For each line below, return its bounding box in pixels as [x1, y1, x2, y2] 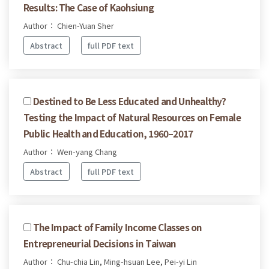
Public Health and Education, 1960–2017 [23, 126, 193, 140]
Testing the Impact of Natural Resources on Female [23, 110, 241, 124]
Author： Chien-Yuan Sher [23, 20, 114, 32]
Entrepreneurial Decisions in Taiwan [23, 236, 177, 250]
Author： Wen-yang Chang [23, 145, 117, 157]
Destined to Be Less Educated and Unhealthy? [33, 94, 226, 107]
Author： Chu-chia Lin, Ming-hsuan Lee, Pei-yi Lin [23, 255, 197, 267]
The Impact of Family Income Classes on [33, 220, 202, 234]
